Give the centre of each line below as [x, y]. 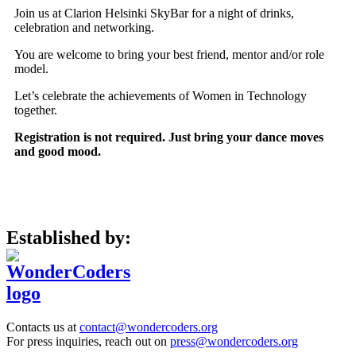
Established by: [69, 238]
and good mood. [58, 152]
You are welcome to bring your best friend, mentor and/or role [169, 55]
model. [31, 69]
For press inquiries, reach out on [88, 342]
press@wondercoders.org [234, 342]
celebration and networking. [84, 28]
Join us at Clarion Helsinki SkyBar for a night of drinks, [154, 14]
